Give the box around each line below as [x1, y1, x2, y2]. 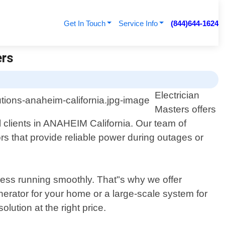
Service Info [118, 19, 158, 28]
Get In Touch [63, 19, 105, 28]
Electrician [155, 90, 200, 101]
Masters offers [155, 104, 216, 115]
